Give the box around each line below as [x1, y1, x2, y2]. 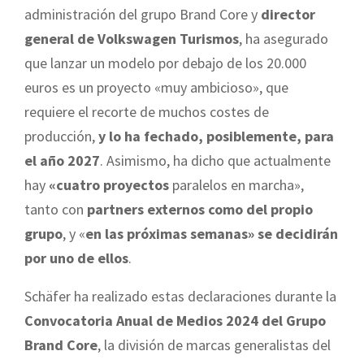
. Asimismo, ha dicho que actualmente [100, 151, 331, 171]
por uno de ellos [24, 249, 128, 268]
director [261, 5, 315, 24]
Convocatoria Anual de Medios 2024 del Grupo [24, 311, 326, 331]
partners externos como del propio [87, 200, 313, 219]
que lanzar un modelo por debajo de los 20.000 [24, 54, 306, 73]
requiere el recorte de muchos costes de [24, 102, 269, 122]
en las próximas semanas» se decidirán [85, 224, 338, 244]
